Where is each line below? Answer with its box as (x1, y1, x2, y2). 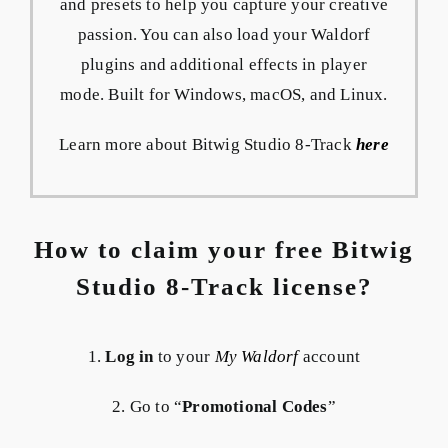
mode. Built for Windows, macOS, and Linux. (60, 84, 388, 104)
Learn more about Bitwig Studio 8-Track (59, 134, 356, 154)
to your (153, 347, 215, 367)
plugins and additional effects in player (81, 54, 367, 74)
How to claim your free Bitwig (34, 235, 414, 263)
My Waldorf (214, 347, 299, 367)
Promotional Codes (182, 397, 328, 417)
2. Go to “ (112, 397, 183, 417)
